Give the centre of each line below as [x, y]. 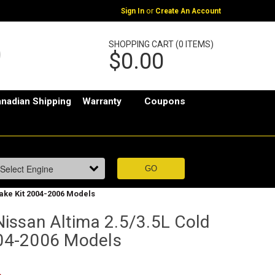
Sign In [132, 11]
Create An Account [188, 11]
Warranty [102, 102]
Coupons [165, 102]
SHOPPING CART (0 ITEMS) [161, 44]
